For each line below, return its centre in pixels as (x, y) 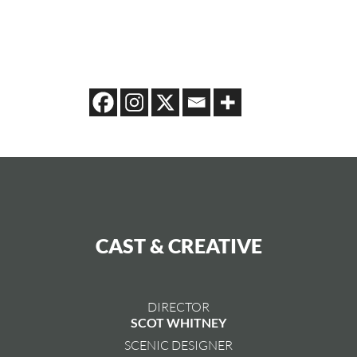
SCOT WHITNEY (178, 322)
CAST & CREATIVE (178, 245)
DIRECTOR (178, 306)
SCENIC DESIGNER (178, 344)
